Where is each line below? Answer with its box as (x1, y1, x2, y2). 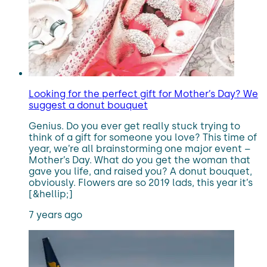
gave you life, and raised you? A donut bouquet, (29, 166, 252, 177)
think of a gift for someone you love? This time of (29, 132, 257, 143)
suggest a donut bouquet (29, 100, 148, 111)
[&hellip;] (29, 188, 73, 200)
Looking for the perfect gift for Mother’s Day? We (29, 88, 258, 100)
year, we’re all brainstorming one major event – (29, 143, 251, 154)
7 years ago (29, 209, 82, 221)
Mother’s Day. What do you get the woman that (29, 154, 250, 166)
